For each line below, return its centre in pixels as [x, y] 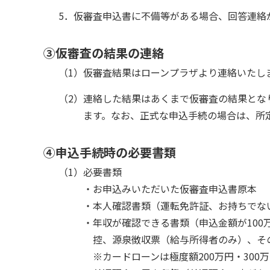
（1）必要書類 [90, 171]
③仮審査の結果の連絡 [104, 52]
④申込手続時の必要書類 [110, 152]
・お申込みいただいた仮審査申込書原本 [170, 188]
